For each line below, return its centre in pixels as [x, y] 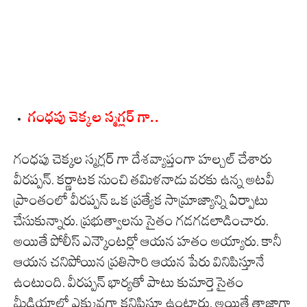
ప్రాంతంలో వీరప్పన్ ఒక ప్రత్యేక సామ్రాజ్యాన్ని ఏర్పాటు [141, 200]
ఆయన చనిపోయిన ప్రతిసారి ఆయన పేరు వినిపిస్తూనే [139, 262]
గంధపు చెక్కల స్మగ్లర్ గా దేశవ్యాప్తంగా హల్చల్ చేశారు [143, 159]
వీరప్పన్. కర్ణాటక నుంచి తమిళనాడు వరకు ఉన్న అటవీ [144, 180]
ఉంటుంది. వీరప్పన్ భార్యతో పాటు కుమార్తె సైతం [129, 283]
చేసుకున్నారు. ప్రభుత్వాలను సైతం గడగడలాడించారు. [141, 221]
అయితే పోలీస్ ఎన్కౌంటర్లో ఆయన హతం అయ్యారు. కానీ [148, 242]
